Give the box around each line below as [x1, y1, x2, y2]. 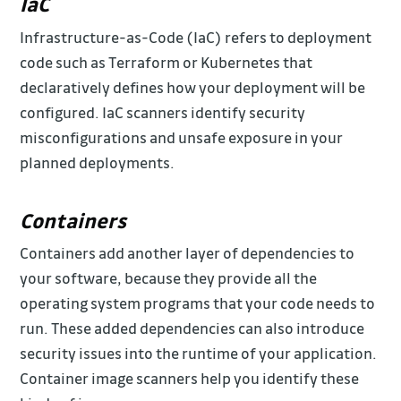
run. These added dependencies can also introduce [20, 318, 365, 337]
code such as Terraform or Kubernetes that [20, 52, 313, 72]
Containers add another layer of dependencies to [20, 243, 355, 262]
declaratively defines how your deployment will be [20, 77, 366, 97]
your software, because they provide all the [20, 268, 318, 287]
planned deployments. [20, 152, 175, 172]
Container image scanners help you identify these [20, 368, 360, 388]
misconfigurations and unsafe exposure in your [20, 127, 344, 147]
